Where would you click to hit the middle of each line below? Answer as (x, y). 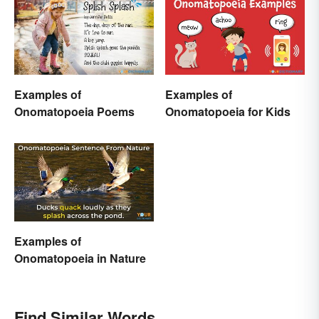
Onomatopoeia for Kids (228, 111)
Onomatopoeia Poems (74, 111)
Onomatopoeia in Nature (80, 258)
